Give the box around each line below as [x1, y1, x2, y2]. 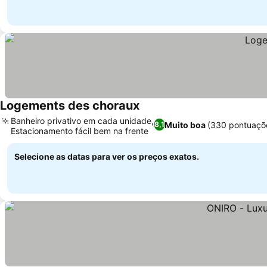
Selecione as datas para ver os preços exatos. [14, 151, 199, 162]
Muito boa [164, 119, 206, 130]
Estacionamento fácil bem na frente [11, 126, 148, 136]
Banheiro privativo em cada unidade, [11, 116, 154, 126]
